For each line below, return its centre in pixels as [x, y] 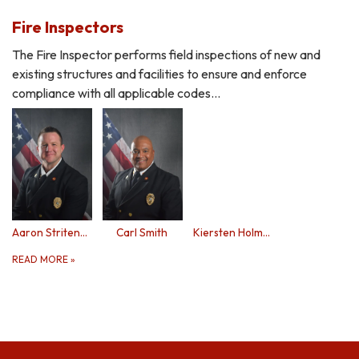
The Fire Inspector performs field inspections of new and [166, 54]
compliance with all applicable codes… [116, 93]
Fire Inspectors [68, 26]
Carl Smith [143, 232]
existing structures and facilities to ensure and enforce [159, 73]
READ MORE [41, 259]
